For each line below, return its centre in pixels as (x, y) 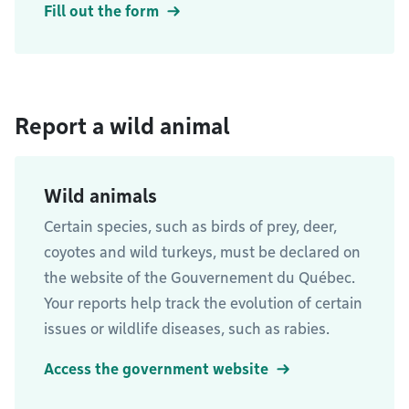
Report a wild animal (122, 126)
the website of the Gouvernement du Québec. (199, 278)
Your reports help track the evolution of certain (203, 304)
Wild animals (100, 196)
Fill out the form (101, 11)
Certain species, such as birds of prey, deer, (190, 227)
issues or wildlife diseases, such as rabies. (187, 329)
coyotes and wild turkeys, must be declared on (202, 252)
